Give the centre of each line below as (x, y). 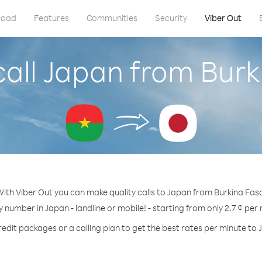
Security (171, 18)
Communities (112, 18)
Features (51, 18)
